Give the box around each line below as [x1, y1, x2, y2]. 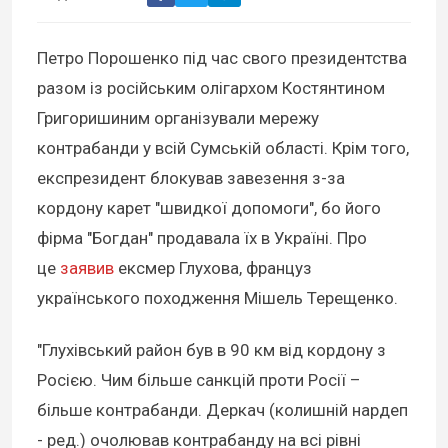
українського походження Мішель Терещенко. [37, 287, 398, 308]
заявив [60, 257, 114, 278]
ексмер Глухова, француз [114, 257, 312, 278]
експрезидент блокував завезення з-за [37, 167, 345, 188]
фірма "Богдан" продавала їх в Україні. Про [37, 227, 367, 248]
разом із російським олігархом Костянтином [37, 77, 385, 98]
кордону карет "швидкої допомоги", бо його [37, 197, 381, 218]
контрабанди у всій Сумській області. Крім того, [37, 137, 409, 158]
